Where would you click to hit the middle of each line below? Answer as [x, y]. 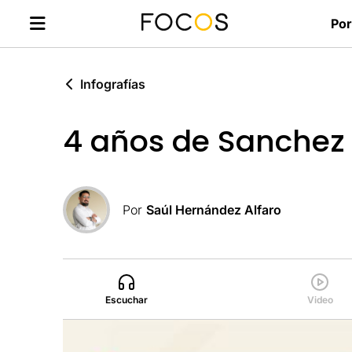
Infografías [113, 84]
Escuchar [126, 300]
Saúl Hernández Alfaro [214, 210]
